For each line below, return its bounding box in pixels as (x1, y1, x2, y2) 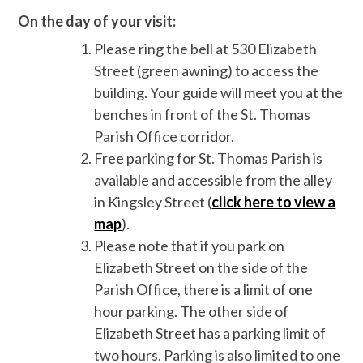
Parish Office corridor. (94, 126, 235, 145)
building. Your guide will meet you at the (94, 83, 344, 101)
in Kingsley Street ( (94, 192, 212, 211)
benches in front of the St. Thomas (94, 105, 311, 123)
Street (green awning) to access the (94, 61, 319, 79)
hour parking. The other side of (94, 301, 289, 320)
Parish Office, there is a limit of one (94, 280, 314, 298)
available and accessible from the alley (94, 170, 333, 189)
